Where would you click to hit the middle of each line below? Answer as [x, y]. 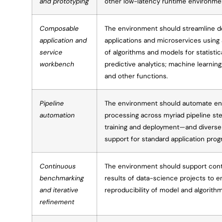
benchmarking [62, 178]
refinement [57, 202]
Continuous [58, 166]
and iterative [59, 190]
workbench [57, 64]
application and [63, 40]
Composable [59, 28]
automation [57, 115]
